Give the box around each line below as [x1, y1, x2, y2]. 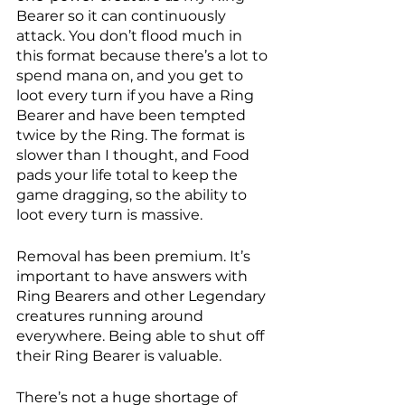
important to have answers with [16, 267, 251, 285]
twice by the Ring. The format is [16, 126, 249, 144]
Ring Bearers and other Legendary [16, 287, 269, 305]
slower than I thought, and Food [16, 146, 253, 164]
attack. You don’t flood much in [16, 26, 246, 44]
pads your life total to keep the [16, 165, 241, 184]
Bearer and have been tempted [16, 106, 250, 124]
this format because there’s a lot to [16, 46, 271, 64]
